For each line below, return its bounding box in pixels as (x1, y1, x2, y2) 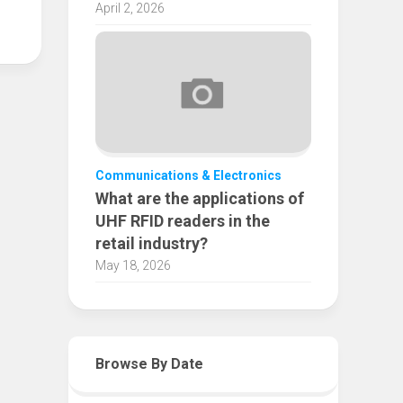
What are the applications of (95, 189, 304, 209)
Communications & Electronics (95, 168, 282, 184)
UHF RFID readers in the (95, 211, 270, 231)
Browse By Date (95, 355, 203, 373)
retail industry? (95, 234, 208, 254)
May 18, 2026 (95, 258, 171, 273)
